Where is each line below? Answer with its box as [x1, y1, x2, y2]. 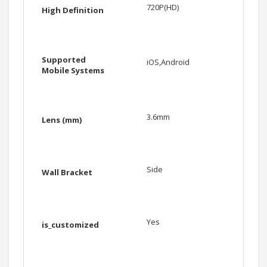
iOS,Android [147, 57, 190, 68]
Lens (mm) [42, 114, 82, 126]
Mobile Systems [42, 65, 104, 76]
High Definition [42, 5, 104, 16]
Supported [42, 54, 86, 66]
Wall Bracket [42, 167, 92, 178]
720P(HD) [147, 2, 179, 13]
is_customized [42, 219, 99, 231]
